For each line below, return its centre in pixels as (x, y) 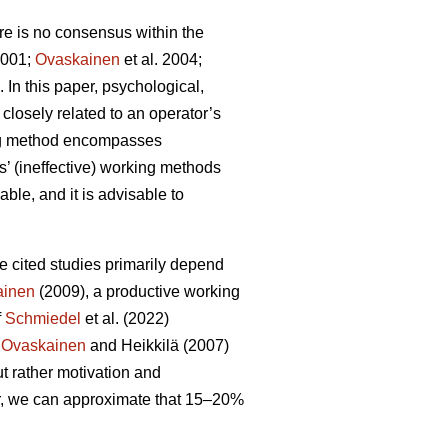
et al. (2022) (125, 319)
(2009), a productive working (137, 292)
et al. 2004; (161, 60)
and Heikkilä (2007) (157, 346)
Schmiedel (43, 319)
